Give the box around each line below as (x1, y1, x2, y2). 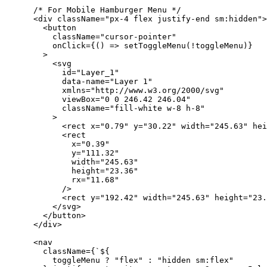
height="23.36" (5, 166, 138, 176)
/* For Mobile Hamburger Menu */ (5, 5, 181, 15)
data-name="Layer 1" (5, 77, 153, 86)
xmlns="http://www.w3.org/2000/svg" (5, 86, 224, 95)
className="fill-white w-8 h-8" (5, 104, 205, 113)
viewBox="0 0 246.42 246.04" (5, 95, 191, 104)
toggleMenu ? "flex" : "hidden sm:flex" (5, 256, 234, 265)
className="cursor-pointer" (5, 32, 176, 42)
